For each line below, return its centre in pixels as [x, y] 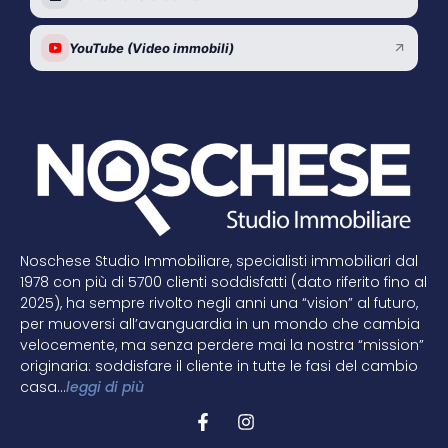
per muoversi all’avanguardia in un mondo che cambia [220, 324]
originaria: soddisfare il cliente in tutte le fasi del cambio [219, 366]
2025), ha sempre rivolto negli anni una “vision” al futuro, [219, 303]
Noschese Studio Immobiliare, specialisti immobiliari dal [219, 261]
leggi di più [105, 387]
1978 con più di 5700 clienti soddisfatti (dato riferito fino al [223, 282]
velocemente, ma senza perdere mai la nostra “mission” [222, 345]
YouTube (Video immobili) [151, 47]
